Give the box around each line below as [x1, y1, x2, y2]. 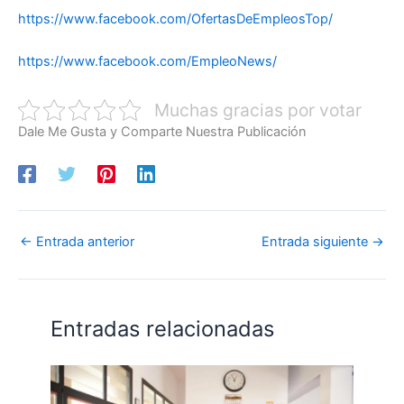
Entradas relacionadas [50, 316, 275, 343]
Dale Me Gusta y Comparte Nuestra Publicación [18, 123, 307, 140]
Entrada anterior [32, 233, 134, 250]
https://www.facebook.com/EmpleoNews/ [18, 53, 277, 70]
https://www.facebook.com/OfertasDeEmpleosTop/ [18, 11, 333, 28]
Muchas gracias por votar [153, 98, 362, 121]
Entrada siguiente [262, 233, 372, 250]
